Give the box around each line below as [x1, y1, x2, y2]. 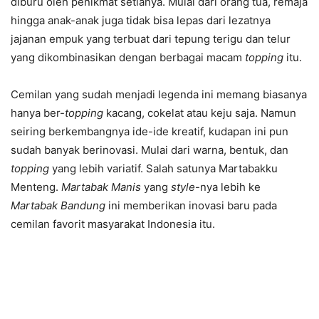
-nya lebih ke [195, 180, 261, 194]
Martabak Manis [61, 180, 141, 194]
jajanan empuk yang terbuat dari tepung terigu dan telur [11, 32, 291, 46]
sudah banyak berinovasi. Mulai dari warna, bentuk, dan [11, 143, 288, 157]
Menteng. [11, 180, 61, 194]
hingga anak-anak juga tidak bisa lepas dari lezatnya [11, 14, 271, 27]
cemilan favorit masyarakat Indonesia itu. [11, 217, 215, 231]
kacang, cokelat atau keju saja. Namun [103, 106, 296, 120]
